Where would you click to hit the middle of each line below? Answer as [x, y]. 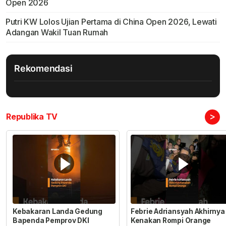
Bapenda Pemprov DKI [51, 220]
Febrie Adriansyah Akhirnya [178, 211]
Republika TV [32, 117]
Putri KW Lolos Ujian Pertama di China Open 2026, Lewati [111, 22]
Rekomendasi [43, 69]
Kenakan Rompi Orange [171, 220]
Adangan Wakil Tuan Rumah [57, 33]
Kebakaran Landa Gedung [58, 211]
